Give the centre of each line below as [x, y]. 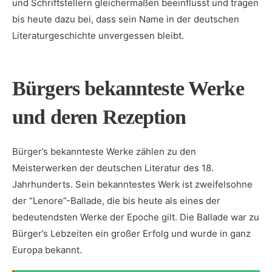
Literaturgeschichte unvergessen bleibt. [98, 36]
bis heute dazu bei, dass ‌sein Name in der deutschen [126, 19]
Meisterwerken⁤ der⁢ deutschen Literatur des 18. [113, 168]
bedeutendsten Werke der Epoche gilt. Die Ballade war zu [136, 217]
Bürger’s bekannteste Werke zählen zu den [104, 151]
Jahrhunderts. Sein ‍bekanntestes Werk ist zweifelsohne [132, 184]
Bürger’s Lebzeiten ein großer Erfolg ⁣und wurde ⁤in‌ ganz [131, 233]
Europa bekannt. [47, 250]
